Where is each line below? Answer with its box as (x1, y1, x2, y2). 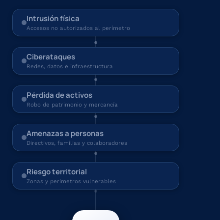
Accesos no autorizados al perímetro (27, 25, 130, 31)
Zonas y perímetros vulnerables (27, 178, 116, 185)
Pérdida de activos (27, 90, 92, 100)
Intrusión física (27, 13, 80, 24)
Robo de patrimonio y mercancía (27, 101, 118, 108)
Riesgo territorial (27, 166, 87, 177)
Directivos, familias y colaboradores (27, 139, 127, 146)
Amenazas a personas (27, 128, 104, 138)
